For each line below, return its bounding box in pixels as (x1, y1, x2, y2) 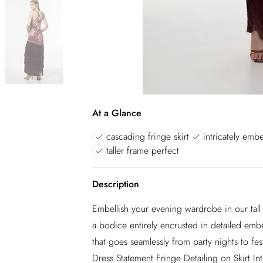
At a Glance (92, 106, 141, 120)
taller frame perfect (106, 144, 179, 157)
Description (92, 177, 139, 191)
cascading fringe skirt (106, 130, 189, 143)
